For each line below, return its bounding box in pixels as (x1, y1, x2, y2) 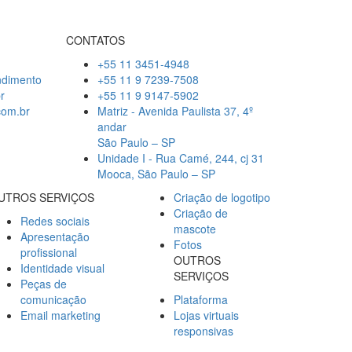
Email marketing (20, 306, 101, 323)
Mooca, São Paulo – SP (97, 165, 215, 181)
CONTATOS (65, 31, 125, 48)
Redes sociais (20, 212, 90, 229)
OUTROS (174, 251, 221, 268)
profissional (20, 244, 77, 260)
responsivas (174, 322, 233, 339)
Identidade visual (20, 259, 104, 276)
